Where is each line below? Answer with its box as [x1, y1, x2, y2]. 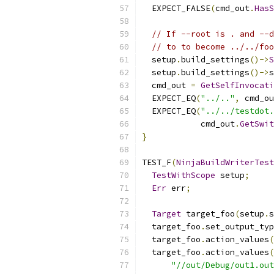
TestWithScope [152, 170, 215, 180]
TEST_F [142, 157, 171, 168]
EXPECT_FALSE [142, 3, 210, 13]
